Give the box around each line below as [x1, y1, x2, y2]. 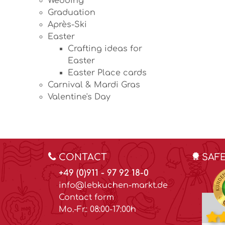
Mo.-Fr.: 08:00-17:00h [59, 205, 136, 214]
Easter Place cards [68, 68, 147, 77]
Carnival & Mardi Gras [48, 80, 140, 89]
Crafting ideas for [68, 44, 142, 53]
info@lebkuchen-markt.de [59, 181, 168, 190]
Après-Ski [48, 20, 87, 29]
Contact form [59, 193, 114, 202]
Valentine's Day [48, 92, 110, 101]
